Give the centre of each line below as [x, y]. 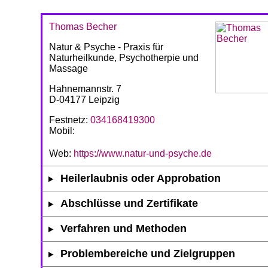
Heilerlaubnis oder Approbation [141, 179]
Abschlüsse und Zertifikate [130, 204]
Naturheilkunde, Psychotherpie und [124, 58]
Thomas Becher [83, 27]
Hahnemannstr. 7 [85, 89]
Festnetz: [70, 120]
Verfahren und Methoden [124, 229]
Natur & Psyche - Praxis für [106, 47]
